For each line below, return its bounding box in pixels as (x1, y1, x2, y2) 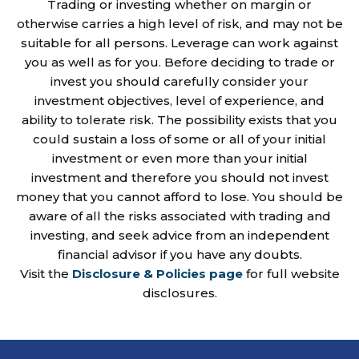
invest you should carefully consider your (50, 73, 309, 89)
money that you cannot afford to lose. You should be (16, 188, 343, 204)
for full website (242, 265, 340, 281)
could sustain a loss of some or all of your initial (33, 131, 326, 147)
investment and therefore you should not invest (30, 169, 329, 185)
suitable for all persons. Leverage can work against (21, 34, 338, 50)
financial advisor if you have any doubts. (57, 246, 302, 262)
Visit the (19, 265, 72, 281)
